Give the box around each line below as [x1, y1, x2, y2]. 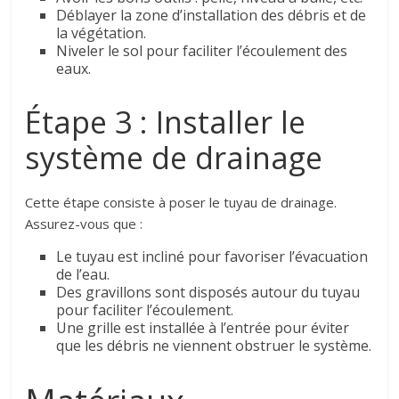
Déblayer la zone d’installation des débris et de [56, 4, 367, 25]
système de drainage [25, 136, 323, 178]
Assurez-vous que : [25, 214, 143, 232]
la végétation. [56, 22, 147, 43]
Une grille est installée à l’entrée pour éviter [56, 317, 350, 338]
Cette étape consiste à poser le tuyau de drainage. [25, 192, 338, 211]
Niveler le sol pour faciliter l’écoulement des [56, 40, 348, 61]
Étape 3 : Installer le [25, 101, 306, 142]
